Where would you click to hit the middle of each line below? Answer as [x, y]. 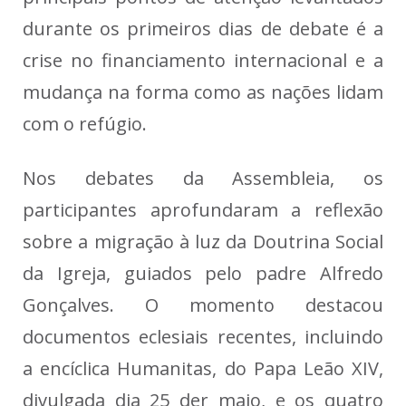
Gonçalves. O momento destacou [203, 305]
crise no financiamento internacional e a [203, 61]
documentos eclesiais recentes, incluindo [203, 337]
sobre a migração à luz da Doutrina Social [203, 242]
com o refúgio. [85, 124]
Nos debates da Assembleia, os [203, 179]
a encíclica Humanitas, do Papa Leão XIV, [203, 369]
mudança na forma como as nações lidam [203, 92]
